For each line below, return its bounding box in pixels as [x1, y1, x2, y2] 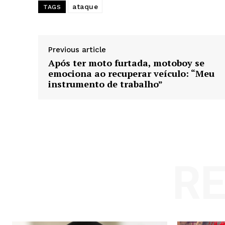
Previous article [48, 45, 106, 55]
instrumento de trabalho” [48, 78, 163, 90]
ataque [72, 3, 98, 11]
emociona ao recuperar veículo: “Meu [48, 67, 214, 80]
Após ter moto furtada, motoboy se [48, 57, 204, 69]
